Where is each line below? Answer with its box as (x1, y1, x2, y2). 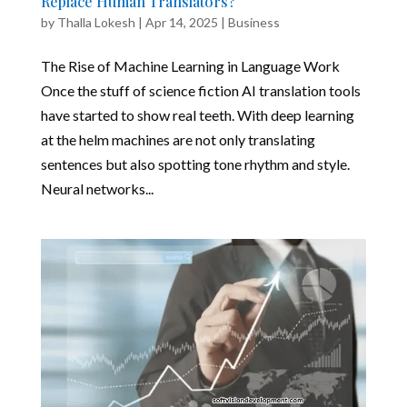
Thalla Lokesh (56, 14, 135, 30)
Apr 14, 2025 (144, 14, 218, 30)
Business (227, 14, 280, 30)
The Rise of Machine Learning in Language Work (40, 56, 340, 74)
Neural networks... (40, 179, 154, 197)
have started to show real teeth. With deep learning (40, 105, 354, 124)
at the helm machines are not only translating (40, 130, 315, 148)
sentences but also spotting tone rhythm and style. (40, 154, 350, 173)
